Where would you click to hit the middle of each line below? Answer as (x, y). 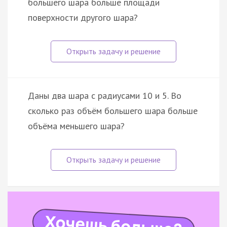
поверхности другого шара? (83, 18)
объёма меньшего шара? (76, 126)
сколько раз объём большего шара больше (113, 111)
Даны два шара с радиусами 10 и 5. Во (105, 96)
